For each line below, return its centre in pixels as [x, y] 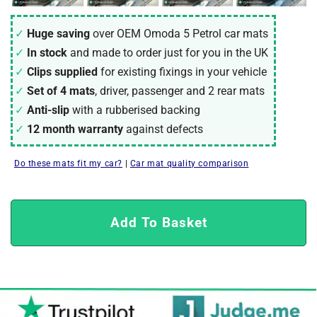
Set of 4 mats [61, 91]
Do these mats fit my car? [68, 163]
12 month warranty [75, 129]
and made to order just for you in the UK [169, 52]
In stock [47, 52]
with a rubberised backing [136, 110]
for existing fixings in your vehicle [184, 71]
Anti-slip [48, 110]
